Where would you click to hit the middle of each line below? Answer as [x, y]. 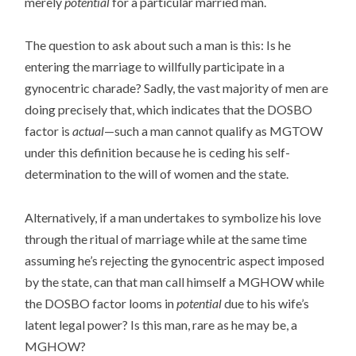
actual [89, 131]
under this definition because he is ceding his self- [158, 153]
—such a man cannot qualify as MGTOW [214, 131]
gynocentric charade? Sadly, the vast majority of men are [177, 88]
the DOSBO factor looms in [101, 303]
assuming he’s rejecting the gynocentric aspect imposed [175, 260]
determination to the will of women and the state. [157, 174]
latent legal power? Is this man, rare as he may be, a [161, 324]
